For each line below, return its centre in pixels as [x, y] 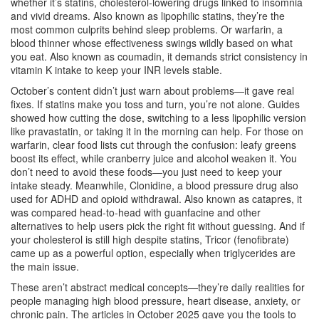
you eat [27, 56]
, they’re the [258, 16]
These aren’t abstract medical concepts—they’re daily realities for [158, 287]
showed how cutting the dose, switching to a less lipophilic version [158, 117]
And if [291, 226]
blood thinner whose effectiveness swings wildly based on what [152, 43]
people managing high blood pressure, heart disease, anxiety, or [156, 300]
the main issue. [45, 266]
